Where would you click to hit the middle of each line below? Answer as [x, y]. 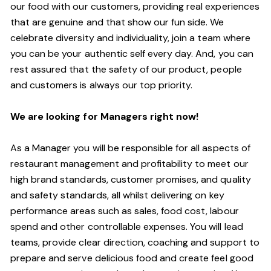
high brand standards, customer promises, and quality [131, 179]
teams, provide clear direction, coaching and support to [135, 242]
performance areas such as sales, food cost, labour [125, 211]
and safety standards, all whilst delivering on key [117, 195]
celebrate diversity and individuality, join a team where [130, 38]
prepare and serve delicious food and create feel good [132, 258]
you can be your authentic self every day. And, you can [132, 54]
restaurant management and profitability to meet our [129, 164]
